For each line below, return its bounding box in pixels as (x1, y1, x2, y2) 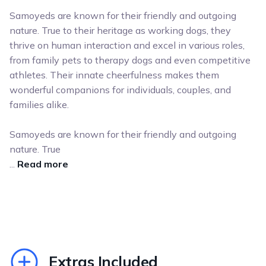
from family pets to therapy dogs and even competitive (9, 54, 251, 66)
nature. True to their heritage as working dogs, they (9, 24, 231, 37)
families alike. (9, 99, 69, 111)
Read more (17, 158, 68, 170)
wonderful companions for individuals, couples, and (9, 84, 231, 96)
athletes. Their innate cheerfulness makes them (9, 69, 219, 81)
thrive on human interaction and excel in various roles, (9, 39, 245, 52)
